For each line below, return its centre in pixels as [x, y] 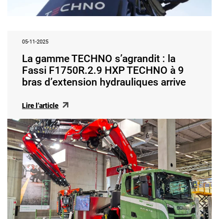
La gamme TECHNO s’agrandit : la [99, 58]
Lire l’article [40, 105]
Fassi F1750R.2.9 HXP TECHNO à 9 [103, 70]
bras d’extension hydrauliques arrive [104, 82]
